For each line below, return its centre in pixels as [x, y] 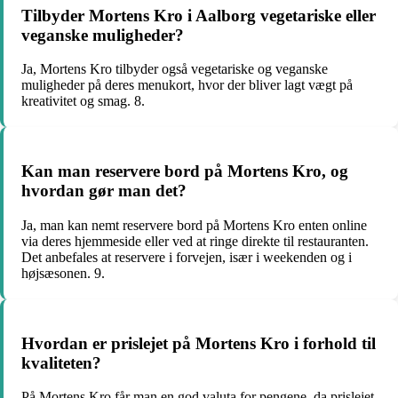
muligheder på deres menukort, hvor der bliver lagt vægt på [187, 85]
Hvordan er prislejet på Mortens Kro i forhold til [199, 343]
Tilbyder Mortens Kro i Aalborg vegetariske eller [199, 15]
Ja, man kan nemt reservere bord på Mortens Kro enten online [194, 225]
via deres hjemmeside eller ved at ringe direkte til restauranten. [195, 241]
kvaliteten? [61, 362]
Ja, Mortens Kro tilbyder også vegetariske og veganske [175, 69]
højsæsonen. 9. [63, 273]
